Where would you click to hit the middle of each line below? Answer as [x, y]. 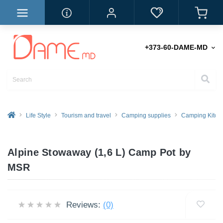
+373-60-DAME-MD [176, 47]
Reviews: [83, 205]
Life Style [38, 115]
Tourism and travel [86, 115]
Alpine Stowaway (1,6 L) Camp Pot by [99, 152]
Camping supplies [146, 115]
